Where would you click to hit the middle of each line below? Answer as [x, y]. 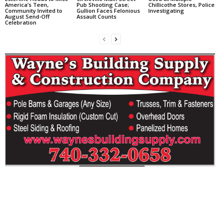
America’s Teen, [27, 5]
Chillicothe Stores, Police [181, 5]
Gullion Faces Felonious [108, 11]
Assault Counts [96, 17]
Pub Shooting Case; [103, 5]
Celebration [21, 23]
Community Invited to [34, 11]
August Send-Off [27, 17]
